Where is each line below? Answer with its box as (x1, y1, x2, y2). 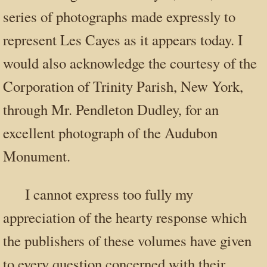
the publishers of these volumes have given (3, 230, 252, 250)
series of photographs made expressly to (3, 6, 235, 26)
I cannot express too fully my (25, 184, 194, 204)
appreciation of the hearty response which (3, 207, 247, 227)
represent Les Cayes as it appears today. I (3, 29, 243, 49)
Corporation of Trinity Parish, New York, (3, 76, 243, 96)
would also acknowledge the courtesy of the (3, 52, 257, 73)
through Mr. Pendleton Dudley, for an (3, 99, 219, 119)
